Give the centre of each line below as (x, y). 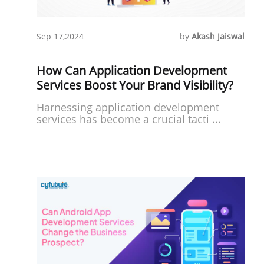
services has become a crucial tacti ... (129, 119)
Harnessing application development (128, 107)
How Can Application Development (132, 70)
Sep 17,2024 (60, 36)
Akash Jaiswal (218, 36)
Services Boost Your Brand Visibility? (135, 85)
